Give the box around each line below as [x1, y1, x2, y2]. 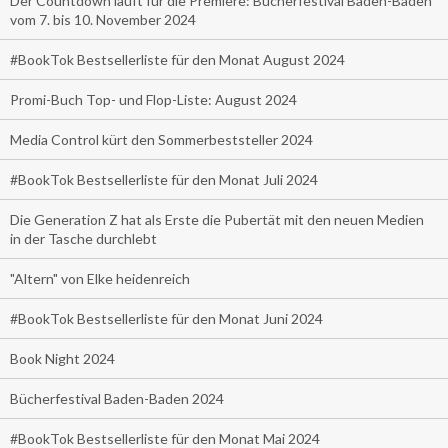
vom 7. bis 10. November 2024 [10, 10, 196, 28]
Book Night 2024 [10, 349, 115, 367]
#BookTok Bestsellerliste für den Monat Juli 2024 [10, 170, 318, 188]
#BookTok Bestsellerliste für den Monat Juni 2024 [10, 309, 323, 327]
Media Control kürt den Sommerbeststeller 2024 [10, 130, 313, 148]
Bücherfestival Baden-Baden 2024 [10, 389, 224, 407]
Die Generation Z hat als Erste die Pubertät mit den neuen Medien [10, 210, 424, 228]
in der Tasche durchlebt [10, 229, 157, 247]
